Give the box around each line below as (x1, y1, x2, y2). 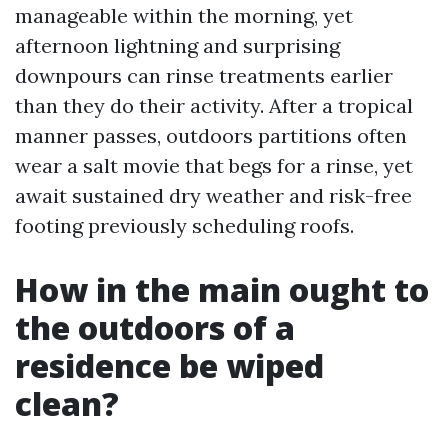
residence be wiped (15, 344, 324, 387)
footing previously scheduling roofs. (15, 213, 354, 238)
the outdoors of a (15, 306, 295, 349)
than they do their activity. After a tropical (15, 93, 413, 118)
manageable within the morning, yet (15, 3, 353, 28)
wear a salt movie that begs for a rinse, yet (15, 153, 413, 178)
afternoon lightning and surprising (15, 33, 340, 58)
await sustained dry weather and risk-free (15, 183, 412, 208)
